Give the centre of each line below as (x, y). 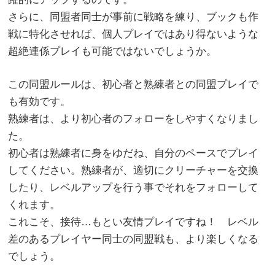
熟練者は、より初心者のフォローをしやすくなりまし (134, 118)
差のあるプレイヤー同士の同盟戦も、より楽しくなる (134, 239)
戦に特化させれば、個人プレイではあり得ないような (134, 34)
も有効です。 (40, 101)
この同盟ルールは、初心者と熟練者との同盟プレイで (134, 84)
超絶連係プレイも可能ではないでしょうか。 (113, 51)
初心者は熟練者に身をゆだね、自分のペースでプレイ (134, 153)
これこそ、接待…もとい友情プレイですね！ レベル (134, 222)
